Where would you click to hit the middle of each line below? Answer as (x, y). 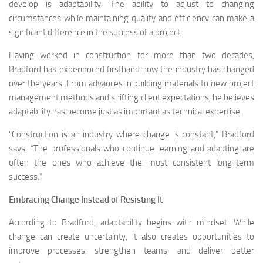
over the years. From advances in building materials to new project (131, 83)
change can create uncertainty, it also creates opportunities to (131, 237)
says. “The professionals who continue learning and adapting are (131, 149)
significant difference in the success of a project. (95, 32)
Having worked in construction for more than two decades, (131, 55)
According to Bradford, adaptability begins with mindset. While (131, 222)
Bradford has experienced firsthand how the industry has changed (131, 69)
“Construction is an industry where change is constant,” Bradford (131, 134)
